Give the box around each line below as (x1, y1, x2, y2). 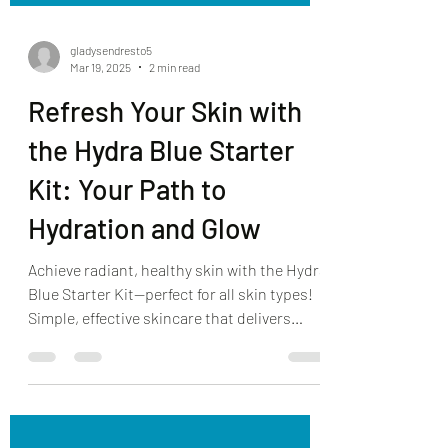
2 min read (149, 139, 200, 154)
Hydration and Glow (28, 291, 261, 326)
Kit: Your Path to (28, 252, 227, 287)
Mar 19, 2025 (70, 139, 131, 154)
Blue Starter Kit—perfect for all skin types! (28, 364, 313, 384)
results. (28, 412, 81, 432)
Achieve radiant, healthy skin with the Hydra (28, 340, 327, 360)
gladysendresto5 (70, 123, 152, 138)
